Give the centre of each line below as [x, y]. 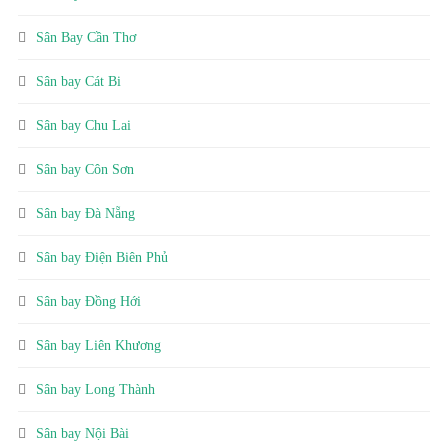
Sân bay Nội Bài [82, 434]
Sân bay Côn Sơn [85, 170]
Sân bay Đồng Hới [88, 302]
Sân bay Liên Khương [98, 346]
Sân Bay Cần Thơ [86, 38]
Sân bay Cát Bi [78, 82]
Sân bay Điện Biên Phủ [102, 258]
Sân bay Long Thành [95, 390]
